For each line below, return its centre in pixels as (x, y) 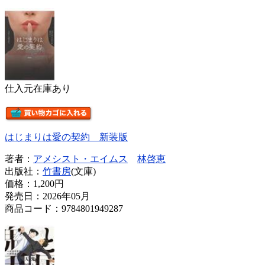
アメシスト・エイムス (80, 159)
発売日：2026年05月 (47, 196)
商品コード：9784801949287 (64, 208)
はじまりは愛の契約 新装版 (66, 137)
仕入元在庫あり (38, 88)
